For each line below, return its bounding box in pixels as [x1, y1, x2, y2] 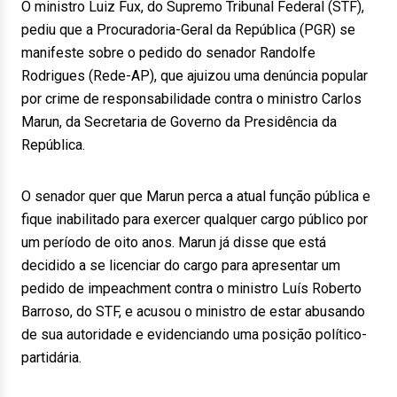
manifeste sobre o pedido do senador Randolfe [21, 44, 315, 61]
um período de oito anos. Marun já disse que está [21, 234, 326, 251]
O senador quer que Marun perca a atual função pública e [21, 188, 370, 205]
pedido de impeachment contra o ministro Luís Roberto [21, 280, 362, 297]
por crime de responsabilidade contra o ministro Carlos [21, 90, 362, 107]
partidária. [21, 349, 82, 366]
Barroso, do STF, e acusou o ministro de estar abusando [21, 303, 365, 320]
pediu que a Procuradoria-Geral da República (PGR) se [21, 21, 355, 38]
